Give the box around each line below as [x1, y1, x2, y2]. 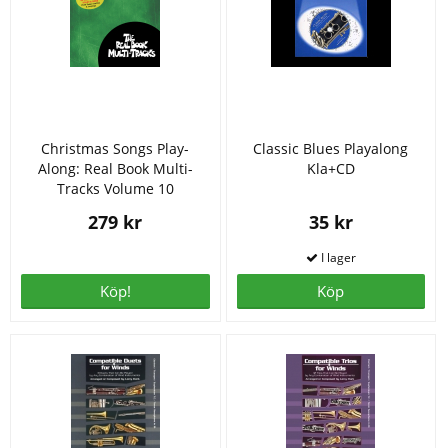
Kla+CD [306, 159, 355, 179]
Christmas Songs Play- [41, 139, 190, 159]
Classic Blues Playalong [253, 139, 409, 159]
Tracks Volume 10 [56, 179, 174, 199]
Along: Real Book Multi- [37, 159, 193, 179]
